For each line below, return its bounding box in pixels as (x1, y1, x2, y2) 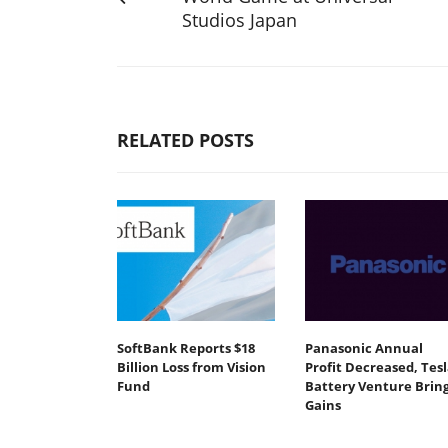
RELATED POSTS (117, 127, 254, 152)
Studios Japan (182, 7, 297, 32)
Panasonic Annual (304, 339, 423, 358)
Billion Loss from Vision (117, 358, 266, 377)
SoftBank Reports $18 (117, 339, 255, 358)
